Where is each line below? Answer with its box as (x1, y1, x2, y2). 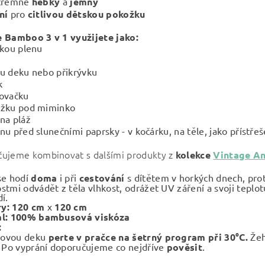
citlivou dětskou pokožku (25, 8, 146, 20)
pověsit (166, 241, 203, 253)
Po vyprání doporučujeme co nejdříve (1, 241, 167, 253)
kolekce (175, 148, 214, 161)
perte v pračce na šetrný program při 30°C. (48, 231, 248, 243)
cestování (79, 172, 125, 184)
